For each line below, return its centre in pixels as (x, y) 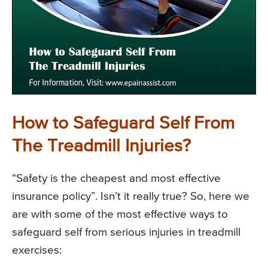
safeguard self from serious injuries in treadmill (126, 233)
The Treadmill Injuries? (101, 147)
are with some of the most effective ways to (120, 215)
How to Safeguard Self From (123, 124)
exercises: (37, 251)
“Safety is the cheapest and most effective (116, 179)
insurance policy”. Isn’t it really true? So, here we (131, 197)
